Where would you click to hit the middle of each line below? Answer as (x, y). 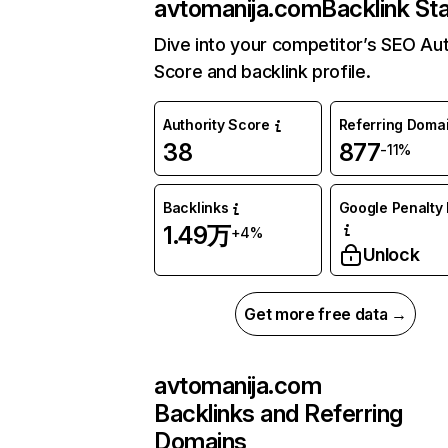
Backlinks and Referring (278, 414)
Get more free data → (325, 314)
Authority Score (216, 125)
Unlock (391, 255)
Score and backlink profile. (262, 72)
